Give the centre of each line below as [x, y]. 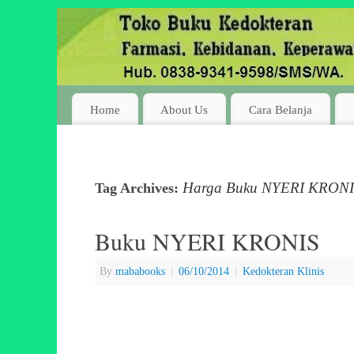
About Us [185, 109]
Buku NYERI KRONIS [207, 241]
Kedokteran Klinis [283, 271]
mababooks [140, 271]
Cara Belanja [280, 109]
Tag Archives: [139, 188]
